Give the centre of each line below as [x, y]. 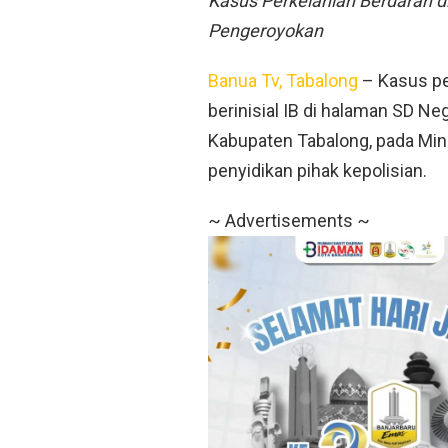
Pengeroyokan [265, 31]
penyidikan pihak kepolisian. [317, 171]
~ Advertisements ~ [289, 221]
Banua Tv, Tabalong [283, 81]
